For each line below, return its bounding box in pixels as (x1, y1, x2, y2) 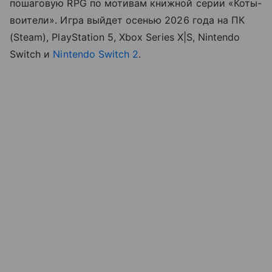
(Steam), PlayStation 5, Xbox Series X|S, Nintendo (10, 31, 240, 44)
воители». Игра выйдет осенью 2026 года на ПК (10, 14, 245, 27)
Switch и (10, 48, 53, 61)
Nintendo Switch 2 (53, 48, 139, 61)
